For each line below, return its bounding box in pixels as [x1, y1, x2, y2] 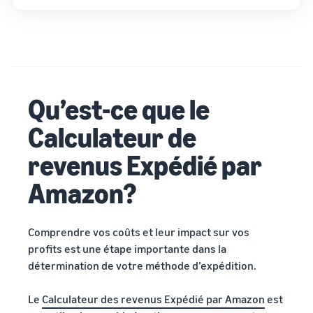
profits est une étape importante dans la [28, 242, 226, 256]
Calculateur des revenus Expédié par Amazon [42, 292, 265, 306]
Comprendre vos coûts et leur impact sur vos [28, 225, 249, 239]
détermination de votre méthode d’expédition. [28, 259, 256, 272]
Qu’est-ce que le [28, 92, 210, 126]
